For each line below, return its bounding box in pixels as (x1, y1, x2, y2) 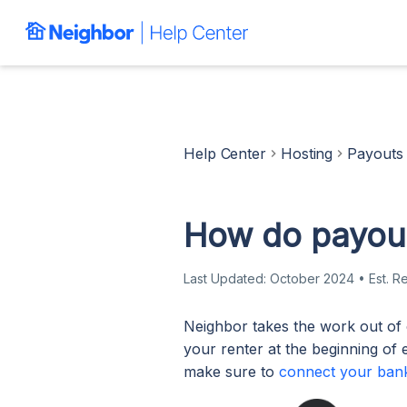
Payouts (347, 144, 403, 163)
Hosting (280, 144, 333, 163)
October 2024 (270, 271, 354, 286)
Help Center (184, 144, 266, 163)
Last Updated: (184, 271, 270, 286)
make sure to (184, 362, 279, 381)
